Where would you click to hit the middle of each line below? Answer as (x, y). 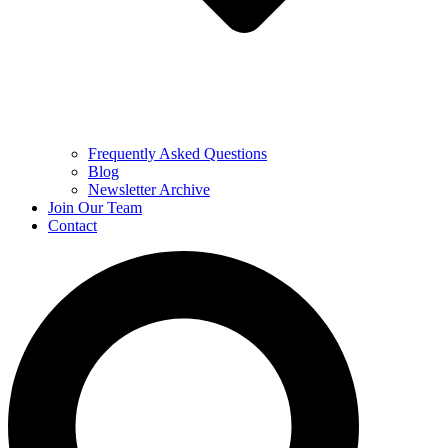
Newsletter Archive (149, 189)
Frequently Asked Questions (177, 153)
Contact (72, 225)
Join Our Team (95, 207)
